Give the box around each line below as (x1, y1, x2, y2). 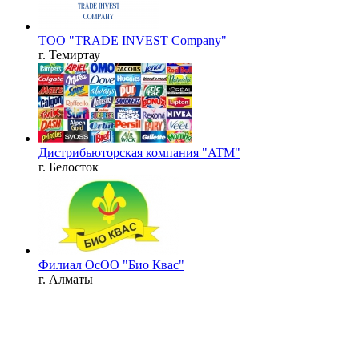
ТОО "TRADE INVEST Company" (38, 33, 227, 47)
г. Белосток (38, 159, 99, 174)
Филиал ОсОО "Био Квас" (38, 257, 184, 272)
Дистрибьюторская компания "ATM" (38, 145, 240, 159)
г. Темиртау (38, 47, 100, 62)
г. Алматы (38, 272, 93, 286)
